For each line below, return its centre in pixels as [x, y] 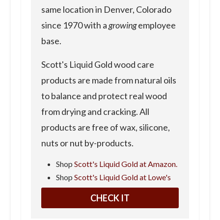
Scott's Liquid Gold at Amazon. [125, 164]
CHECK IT [110, 198]
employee [156, 25]
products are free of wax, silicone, [105, 127]
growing [122, 25]
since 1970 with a [75, 25]
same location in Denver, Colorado [106, 9]
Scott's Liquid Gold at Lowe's [122, 177]
